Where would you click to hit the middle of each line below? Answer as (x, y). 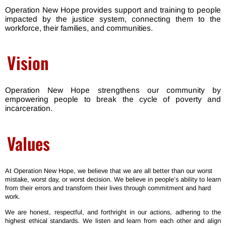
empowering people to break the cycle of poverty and (113, 99)
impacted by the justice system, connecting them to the (113, 19)
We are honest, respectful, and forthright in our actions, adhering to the (113, 212)
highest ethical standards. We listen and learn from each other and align (113, 221)
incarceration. (30, 108)
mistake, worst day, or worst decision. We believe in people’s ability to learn (113, 179)
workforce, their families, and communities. (80, 28)
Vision (28, 63)
